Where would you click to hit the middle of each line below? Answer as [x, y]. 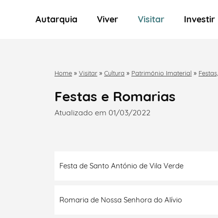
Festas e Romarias [115, 96]
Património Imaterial [161, 73]
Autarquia [59, 19]
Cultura [114, 73]
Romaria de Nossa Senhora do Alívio [120, 200]
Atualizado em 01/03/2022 [102, 112]
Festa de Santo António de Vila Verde [121, 165]
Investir [200, 19]
